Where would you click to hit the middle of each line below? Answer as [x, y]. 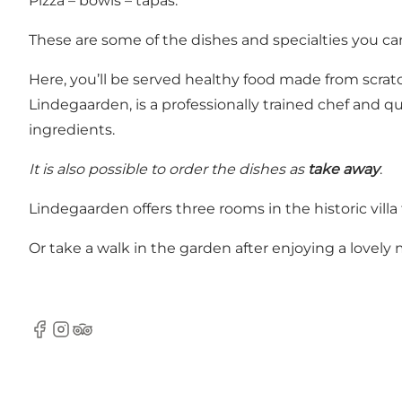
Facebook [63, 338]
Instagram [86, 338]
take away [342, 170]
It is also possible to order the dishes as [166, 170]
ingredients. [72, 130]
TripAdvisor [111, 338]
